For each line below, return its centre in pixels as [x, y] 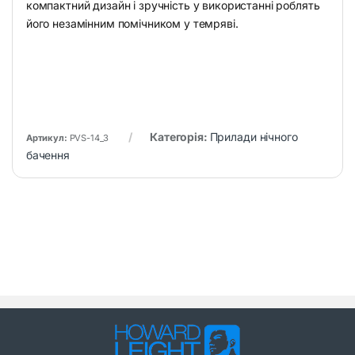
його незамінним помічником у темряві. [132, 23]
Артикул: [48, 137]
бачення [48, 155]
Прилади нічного [254, 136]
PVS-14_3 [89, 137]
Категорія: [180, 136]
